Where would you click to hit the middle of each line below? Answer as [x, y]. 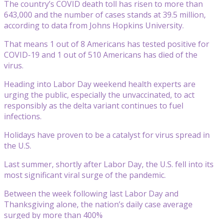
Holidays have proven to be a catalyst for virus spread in [107, 135]
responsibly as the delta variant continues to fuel [94, 105]
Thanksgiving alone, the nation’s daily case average [98, 204]
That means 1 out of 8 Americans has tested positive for [107, 44]
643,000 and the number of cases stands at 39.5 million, [105, 14]
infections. [23, 116]
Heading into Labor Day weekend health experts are [100, 84]
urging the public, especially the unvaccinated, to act [99, 95]
